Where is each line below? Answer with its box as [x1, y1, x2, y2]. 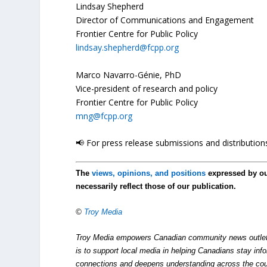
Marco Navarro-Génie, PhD [76, 69, 182, 80]
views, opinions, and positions [92, 168, 206, 178]
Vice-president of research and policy [76, 82, 218, 94]
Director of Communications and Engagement [76, 14, 254, 26]
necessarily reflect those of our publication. [76, 181, 237, 191]
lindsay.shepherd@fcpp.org [76, 42, 179, 54]
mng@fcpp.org [76, 110, 133, 122]
